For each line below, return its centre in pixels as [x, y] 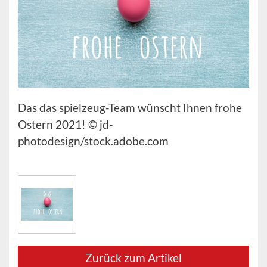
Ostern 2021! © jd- [66, 125]
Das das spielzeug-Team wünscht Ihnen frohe [130, 108]
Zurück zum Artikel [133, 258]
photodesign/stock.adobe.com [93, 141]
